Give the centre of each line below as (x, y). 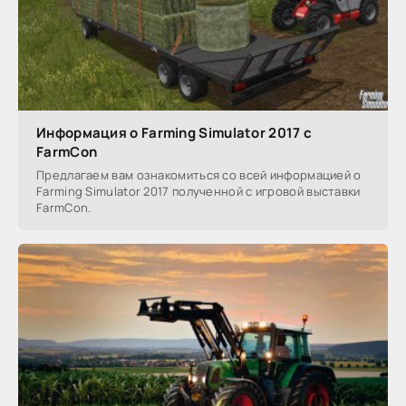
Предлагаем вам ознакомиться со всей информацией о (199, 174)
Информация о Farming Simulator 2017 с (174, 132)
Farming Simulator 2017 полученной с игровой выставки (198, 191)
